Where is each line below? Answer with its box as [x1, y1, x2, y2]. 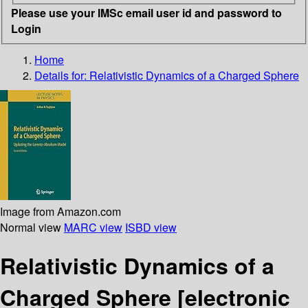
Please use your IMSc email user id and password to [11, 4, 282, 21]
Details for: [34, 67, 89, 83]
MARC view [64, 219, 122, 235]
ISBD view [125, 219, 177, 235]
